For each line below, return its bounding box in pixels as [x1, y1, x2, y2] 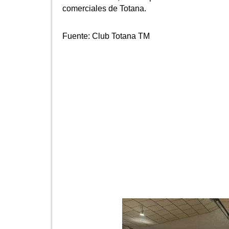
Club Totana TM [92, 31, 150, 40]
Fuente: [62, 31, 92, 40]
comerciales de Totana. [62, 4, 146, 13]
